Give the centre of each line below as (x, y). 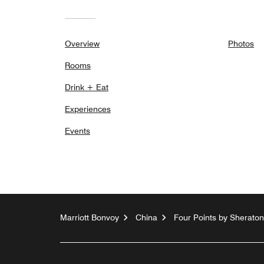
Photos (241, 43)
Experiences (88, 109)
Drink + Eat (87, 87)
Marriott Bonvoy (90, 217)
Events (77, 131)
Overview (82, 43)
